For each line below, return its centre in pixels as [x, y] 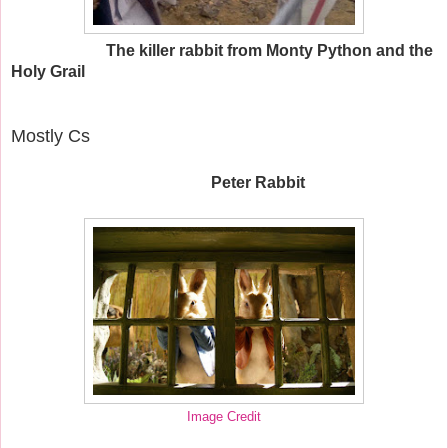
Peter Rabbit [258, 182]
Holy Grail [48, 71]
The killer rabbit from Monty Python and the [269, 50]
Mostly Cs [50, 135]
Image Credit [224, 416]
